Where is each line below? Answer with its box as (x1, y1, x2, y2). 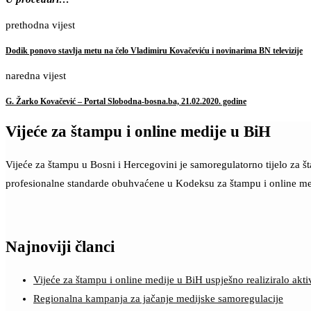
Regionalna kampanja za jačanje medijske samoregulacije (33, 292, 283, 304)
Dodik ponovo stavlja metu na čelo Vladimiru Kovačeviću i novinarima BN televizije (6, 45, 303, 56)
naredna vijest (6, 70, 66, 82)
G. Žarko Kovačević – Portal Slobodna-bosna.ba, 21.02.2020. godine (6, 96, 246, 107)
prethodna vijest (6, 19, 75, 31)
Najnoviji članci (6, 238, 115, 256)
